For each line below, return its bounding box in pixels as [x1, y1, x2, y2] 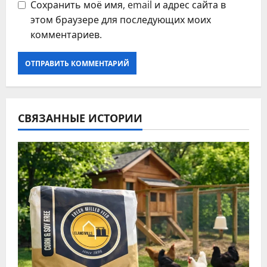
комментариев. [30, 28, 102, 41]
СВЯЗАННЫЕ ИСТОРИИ [18, 110, 142, 125]
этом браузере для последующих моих [30, 13, 211, 26]
